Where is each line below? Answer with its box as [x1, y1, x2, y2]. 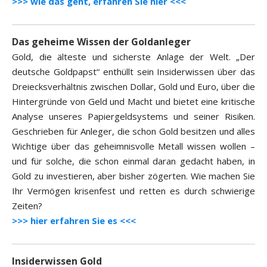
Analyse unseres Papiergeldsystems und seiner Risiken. [12, 110, 255, 123]
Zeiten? [12, 200, 42, 212]
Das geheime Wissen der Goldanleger [12, 35, 191, 49]
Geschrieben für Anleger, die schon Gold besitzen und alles [12, 125, 255, 138]
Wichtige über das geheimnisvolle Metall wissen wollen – [12, 140, 255, 153]
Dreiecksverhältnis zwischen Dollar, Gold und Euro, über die [12, 80, 255, 93]
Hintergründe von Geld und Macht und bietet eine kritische [12, 95, 255, 108]
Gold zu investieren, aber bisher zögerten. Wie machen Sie [12, 170, 255, 182]
